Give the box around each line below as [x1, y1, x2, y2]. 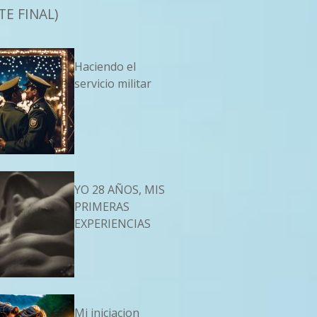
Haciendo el [74, 59, 137, 75]
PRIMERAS [74, 199, 130, 215]
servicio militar [74, 76, 152, 92]
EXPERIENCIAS [74, 216, 151, 232]
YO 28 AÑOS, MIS [74, 182, 166, 198]
